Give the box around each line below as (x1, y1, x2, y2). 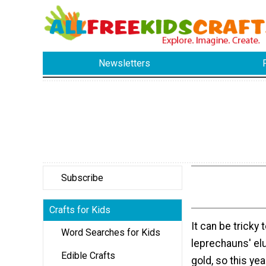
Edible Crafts (61, 249, 115, 261)
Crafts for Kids (49, 204, 110, 216)
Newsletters (99, 58, 151, 69)
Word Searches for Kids (61, 226, 160, 238)
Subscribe (61, 172, 103, 183)
